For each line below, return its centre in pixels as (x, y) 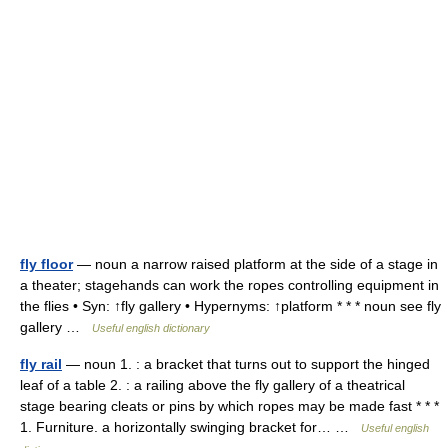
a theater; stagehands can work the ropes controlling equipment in (229, 285)
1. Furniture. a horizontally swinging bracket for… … (190, 427)
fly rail (41, 364)
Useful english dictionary (151, 328)
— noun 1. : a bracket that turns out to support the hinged (246, 364)
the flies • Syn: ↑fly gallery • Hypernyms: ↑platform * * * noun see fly (230, 306)
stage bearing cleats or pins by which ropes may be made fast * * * (229, 406)
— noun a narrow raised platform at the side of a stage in (255, 264)
